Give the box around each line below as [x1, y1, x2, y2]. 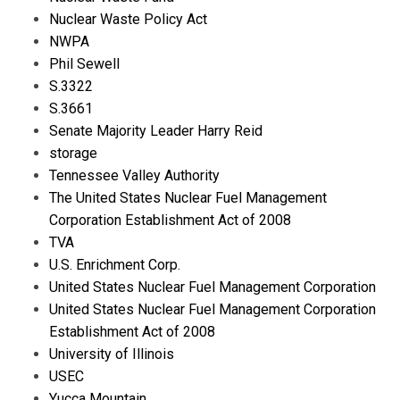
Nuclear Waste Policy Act [49, 10, 207, 28]
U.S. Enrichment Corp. [49, 255, 180, 273]
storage [49, 144, 97, 162]
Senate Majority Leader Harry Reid [49, 121, 262, 139]
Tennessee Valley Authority [49, 166, 220, 184]
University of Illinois [49, 345, 174, 362]
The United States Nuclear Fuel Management [49, 188, 327, 206]
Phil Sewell [49, 54, 120, 72]
